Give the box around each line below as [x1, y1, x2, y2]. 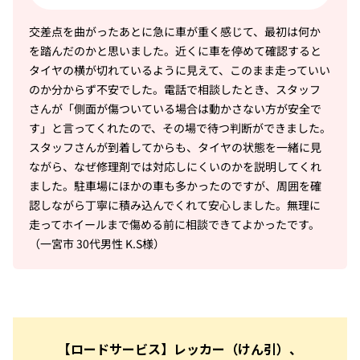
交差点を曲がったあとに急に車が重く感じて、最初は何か [28, 23, 321, 40]
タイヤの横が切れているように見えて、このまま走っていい [28, 62, 330, 79]
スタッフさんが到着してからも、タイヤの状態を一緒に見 [28, 139, 321, 156]
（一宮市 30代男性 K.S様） [28, 235, 165, 252]
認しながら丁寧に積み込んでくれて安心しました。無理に [28, 197, 321, 214]
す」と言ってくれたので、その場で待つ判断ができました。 [28, 120, 331, 137]
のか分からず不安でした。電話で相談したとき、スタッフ [28, 81, 321, 98]
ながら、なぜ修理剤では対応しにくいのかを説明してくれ [28, 158, 321, 175]
